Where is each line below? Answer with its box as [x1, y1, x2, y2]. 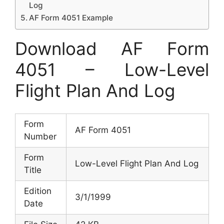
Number [24, 131, 56, 141]
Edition [24, 186, 51, 196]
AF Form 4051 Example [29, 12, 113, 22]
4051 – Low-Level [15, 58, 209, 80]
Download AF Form [15, 37, 209, 59]
